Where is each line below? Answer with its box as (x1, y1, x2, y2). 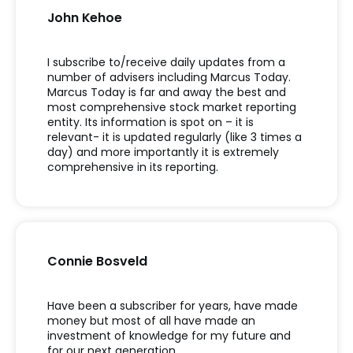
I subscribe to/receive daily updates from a (47, 54, 285, 70)
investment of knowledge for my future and (47, 327, 291, 344)
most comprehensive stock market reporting (47, 98, 296, 115)
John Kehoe (47, 9, 122, 28)
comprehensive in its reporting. (47, 158, 218, 175)
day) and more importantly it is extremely (47, 143, 279, 160)
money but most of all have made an (47, 312, 255, 329)
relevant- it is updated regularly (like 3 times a (47, 128, 302, 145)
